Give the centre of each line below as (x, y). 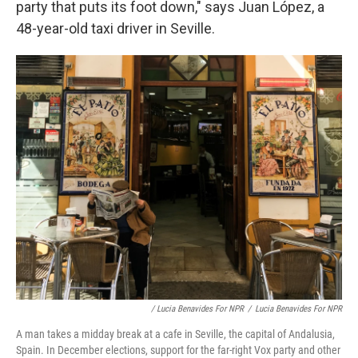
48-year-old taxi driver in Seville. (115, 28)
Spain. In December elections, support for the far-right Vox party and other (178, 350)
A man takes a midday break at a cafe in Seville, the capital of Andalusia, (175, 334)
